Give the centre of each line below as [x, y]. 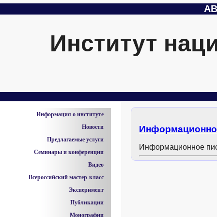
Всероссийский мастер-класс [66, 177]
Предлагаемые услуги [75, 139]
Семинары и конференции [69, 152]
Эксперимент [86, 190]
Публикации [87, 202]
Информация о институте [70, 114]
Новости [93, 127]
